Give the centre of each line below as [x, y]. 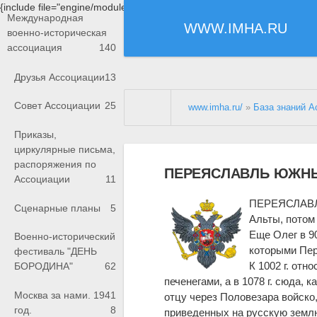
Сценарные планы [57, 208]
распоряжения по [55, 165]
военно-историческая [57, 33]
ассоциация [35, 48]
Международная [45, 18]
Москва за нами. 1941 [65, 295]
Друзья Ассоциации [59, 77]
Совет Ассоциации [57, 106]
